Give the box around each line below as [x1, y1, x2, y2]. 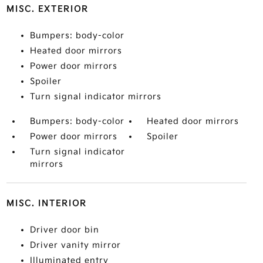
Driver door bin [29, 225, 99, 235]
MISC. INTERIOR [6, 198, 87, 208]
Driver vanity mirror [29, 240, 121, 250]
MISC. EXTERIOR [6, 4, 89, 14]
